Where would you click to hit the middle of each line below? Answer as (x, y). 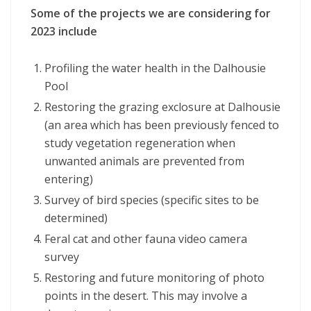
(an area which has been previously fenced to (162, 125)
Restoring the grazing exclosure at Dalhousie (162, 107)
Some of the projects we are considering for (151, 14)
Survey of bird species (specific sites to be (152, 200)
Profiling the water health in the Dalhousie (155, 68)
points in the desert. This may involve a (146, 296)
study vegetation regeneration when (140, 143)
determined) (76, 218)
